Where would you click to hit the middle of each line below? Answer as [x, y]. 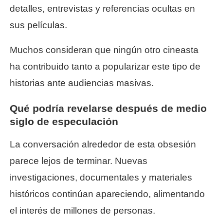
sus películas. [38, 25]
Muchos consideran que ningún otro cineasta [104, 50]
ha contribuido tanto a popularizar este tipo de [105, 66]
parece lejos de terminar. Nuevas [79, 161]
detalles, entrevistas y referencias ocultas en [102, 8]
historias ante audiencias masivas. [82, 83]
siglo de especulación [64, 121]
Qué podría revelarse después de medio [108, 108]
